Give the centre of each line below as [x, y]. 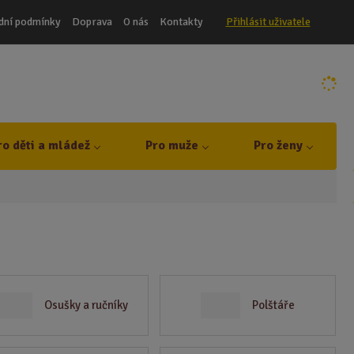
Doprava [92, 21]
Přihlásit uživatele [268, 21]
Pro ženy [278, 145]
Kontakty [181, 21]
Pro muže [171, 145]
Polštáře [274, 305]
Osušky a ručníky [86, 305]
